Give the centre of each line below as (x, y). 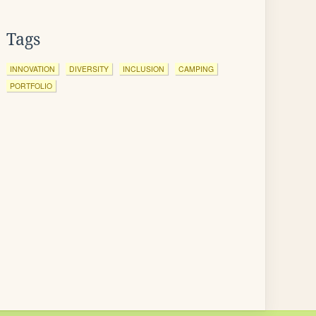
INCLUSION (144, 69)
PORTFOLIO (31, 86)
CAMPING (196, 69)
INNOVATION (32, 69)
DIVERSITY (89, 69)
